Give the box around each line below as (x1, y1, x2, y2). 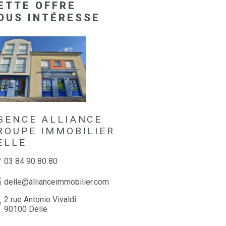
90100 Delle (4, 204, 48, 214)
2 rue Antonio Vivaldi (4, 194, 77, 204)
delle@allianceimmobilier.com (4, 177, 109, 187)
